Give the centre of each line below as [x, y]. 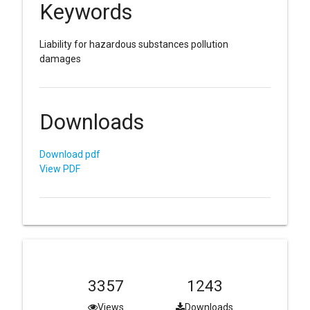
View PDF [60, 169]
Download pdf [70, 155]
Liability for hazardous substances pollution [134, 45]
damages [60, 59]
